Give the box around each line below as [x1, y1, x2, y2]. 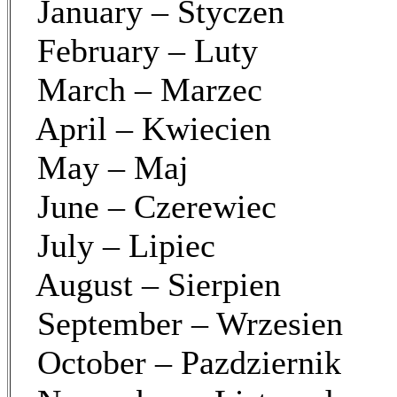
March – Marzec [19, 71, 262, 108]
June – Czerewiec [19, 188, 276, 225]
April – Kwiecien [19, 110, 271, 147]
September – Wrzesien [19, 305, 343, 342]
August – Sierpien [19, 266, 281, 303]
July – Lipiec [19, 227, 215, 264]
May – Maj [19, 149, 189, 186]
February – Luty [19, 32, 258, 69]
